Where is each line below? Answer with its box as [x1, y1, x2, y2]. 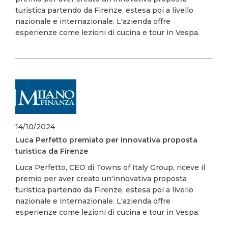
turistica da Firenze [15, 147, 88, 156]
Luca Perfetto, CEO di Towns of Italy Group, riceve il [15, 163, 205, 172]
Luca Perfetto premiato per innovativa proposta [15, 135, 197, 145]
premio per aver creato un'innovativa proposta [15, 174, 187, 183]
